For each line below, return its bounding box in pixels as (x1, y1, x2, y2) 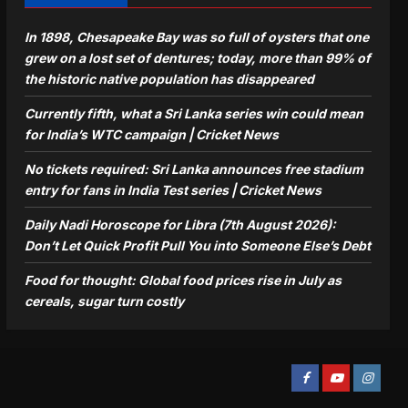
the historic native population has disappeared (24, 70, 314, 87)
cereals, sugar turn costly (24, 292, 184, 309)
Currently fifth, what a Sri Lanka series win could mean (24, 105, 363, 121)
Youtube (329, 370, 370, 383)
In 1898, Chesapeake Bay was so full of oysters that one (24, 28, 369, 45)
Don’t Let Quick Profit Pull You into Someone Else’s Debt (24, 237, 371, 253)
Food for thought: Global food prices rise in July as (24, 271, 342, 288)
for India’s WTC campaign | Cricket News (24, 126, 279, 142)
